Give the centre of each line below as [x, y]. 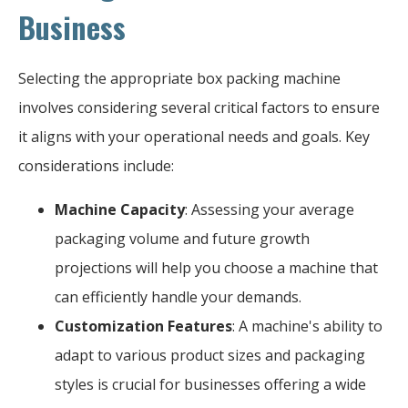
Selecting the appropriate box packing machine [179, 78]
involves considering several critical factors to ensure [199, 107]
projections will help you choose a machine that [216, 267]
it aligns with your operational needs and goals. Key [194, 136]
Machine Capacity [120, 209]
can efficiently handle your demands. [178, 296]
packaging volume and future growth [182, 238]
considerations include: [96, 165]
